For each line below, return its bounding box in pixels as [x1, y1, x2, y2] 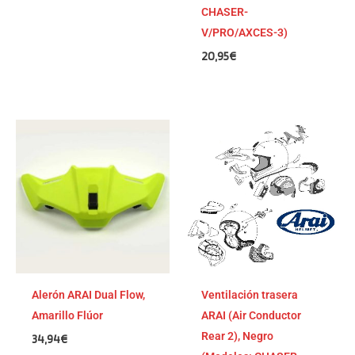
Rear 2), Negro [201, 329, 274, 342]
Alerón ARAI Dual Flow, [32, 288, 146, 301]
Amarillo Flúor [32, 308, 104, 322]
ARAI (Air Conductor [201, 308, 302, 322]
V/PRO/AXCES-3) [201, 26, 288, 40]
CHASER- [201, 6, 249, 19]
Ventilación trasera [201, 288, 299, 301]
